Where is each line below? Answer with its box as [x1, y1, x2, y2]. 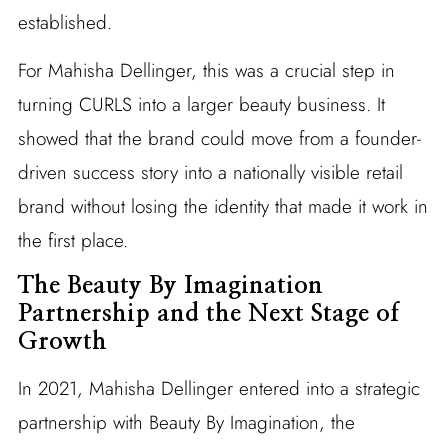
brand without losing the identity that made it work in [17, 193, 428, 221]
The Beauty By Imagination [17, 274, 323, 299]
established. [17, 9, 112, 37]
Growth [17, 330, 107, 355]
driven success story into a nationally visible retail [17, 159, 403, 187]
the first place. [17, 227, 128, 255]
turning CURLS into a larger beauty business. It [17, 91, 385, 119]
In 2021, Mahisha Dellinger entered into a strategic [17, 375, 420, 403]
